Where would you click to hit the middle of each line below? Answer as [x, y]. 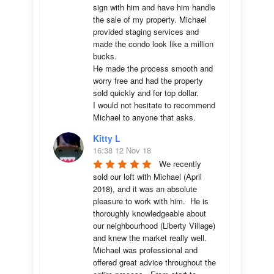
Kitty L [107, 138]
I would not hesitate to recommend [154, 105]
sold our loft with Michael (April [147, 176]
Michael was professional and [145, 250]
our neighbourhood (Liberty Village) [154, 225]
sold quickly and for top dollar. [147, 93]
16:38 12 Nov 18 [122, 150]
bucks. [106, 56]
